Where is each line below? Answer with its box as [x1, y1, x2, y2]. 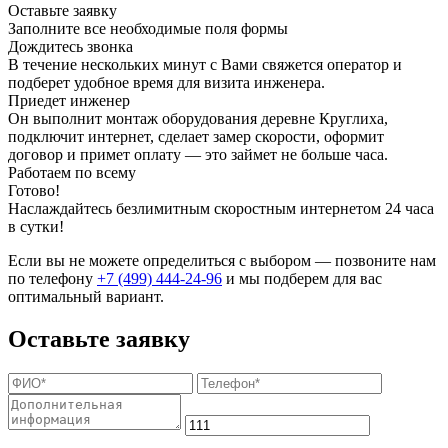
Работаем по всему [8, 164, 136, 182]
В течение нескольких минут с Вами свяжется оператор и [8, 56, 402, 74]
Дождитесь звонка [8, 38, 133, 56]
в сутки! [8, 218, 64, 236]
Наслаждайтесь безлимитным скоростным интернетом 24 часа [8, 200, 434, 218]
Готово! [8, 182, 60, 200]
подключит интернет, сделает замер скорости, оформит [8, 128, 384, 146]
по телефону [8, 270, 97, 288]
